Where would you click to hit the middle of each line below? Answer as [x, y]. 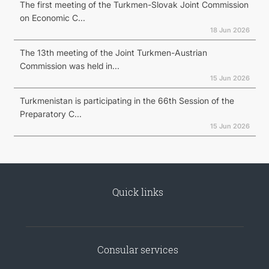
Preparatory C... [50, 114]
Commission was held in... [69, 66]
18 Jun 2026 [230, 30]
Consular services [138, 249]
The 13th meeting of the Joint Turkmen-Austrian [113, 53]
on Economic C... [52, 18]
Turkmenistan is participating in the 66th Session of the [127, 101]
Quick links [138, 192]
